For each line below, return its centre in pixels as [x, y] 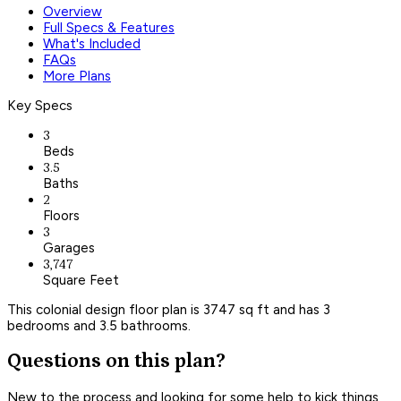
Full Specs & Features [109, 27]
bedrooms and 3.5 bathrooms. [99, 325]
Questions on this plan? [116, 362]
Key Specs [40, 105]
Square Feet [81, 280]
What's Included [92, 43]
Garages [69, 247]
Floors [61, 215]
